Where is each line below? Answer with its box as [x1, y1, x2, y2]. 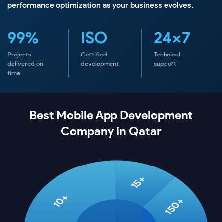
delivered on [7, 59, 43, 67]
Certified [80, 50, 107, 58]
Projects [7, 50, 31, 58]
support [154, 59, 177, 67]
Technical [154, 50, 181, 58]
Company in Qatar [60, 124, 162, 138]
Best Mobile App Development [29, 108, 193, 122]
